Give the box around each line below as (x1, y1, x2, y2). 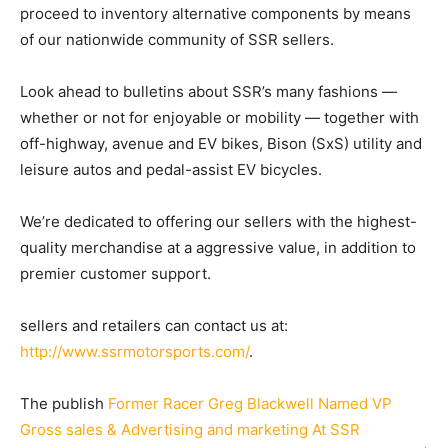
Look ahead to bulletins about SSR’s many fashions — (20, 82, 397, 102)
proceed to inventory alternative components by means (20, 4, 411, 24)
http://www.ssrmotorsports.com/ (20, 342, 249, 362)
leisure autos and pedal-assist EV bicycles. (20, 160, 322, 180)
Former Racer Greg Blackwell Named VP (108, 394, 392, 414)
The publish (20, 394, 108, 414)
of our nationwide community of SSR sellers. (20, 30, 334, 50)
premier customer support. (20, 264, 211, 284)
